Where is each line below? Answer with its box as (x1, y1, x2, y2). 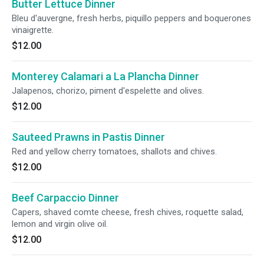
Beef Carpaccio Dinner (12, 192, 119, 204)
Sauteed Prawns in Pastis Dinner (12, 131, 165, 143)
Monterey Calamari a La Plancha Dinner (12, 70, 199, 82)
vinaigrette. (12, 25, 54, 35)
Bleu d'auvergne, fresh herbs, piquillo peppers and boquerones (12, 13, 251, 24)
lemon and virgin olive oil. (12, 219, 108, 229)
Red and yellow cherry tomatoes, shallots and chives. (12, 146, 217, 157)
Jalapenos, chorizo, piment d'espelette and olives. (12, 85, 204, 96)
